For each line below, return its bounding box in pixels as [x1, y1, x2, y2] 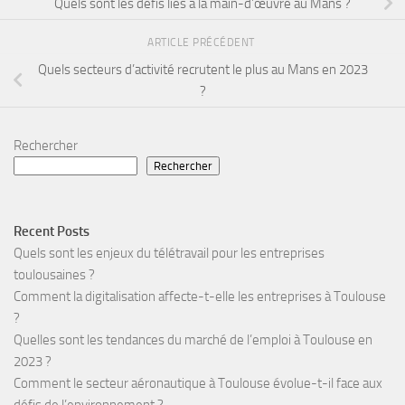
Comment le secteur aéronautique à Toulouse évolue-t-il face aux [14, 374, 382, 391]
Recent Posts [14, 222, 89, 240]
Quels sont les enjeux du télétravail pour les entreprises [14, 244, 325, 261]
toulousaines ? [14, 266, 95, 283]
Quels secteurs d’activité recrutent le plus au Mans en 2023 [37, 61, 368, 78]
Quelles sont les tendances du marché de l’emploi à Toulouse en [14, 331, 372, 348]
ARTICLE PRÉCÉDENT [147, 36, 258, 50]
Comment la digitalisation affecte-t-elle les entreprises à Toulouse [14, 287, 386, 305]
